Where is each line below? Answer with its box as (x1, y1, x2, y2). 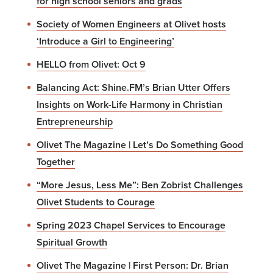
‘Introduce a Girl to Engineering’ (37, 34, 174, 48)
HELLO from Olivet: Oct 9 (37, 57, 146, 71)
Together (37, 155, 75, 169)
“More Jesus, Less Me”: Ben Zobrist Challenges (37, 178, 243, 192)
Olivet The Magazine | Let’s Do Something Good (37, 138, 243, 152)
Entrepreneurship (37, 115, 113, 129)
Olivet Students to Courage (37, 195, 155, 209)
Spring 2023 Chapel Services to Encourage (37, 218, 225, 232)
